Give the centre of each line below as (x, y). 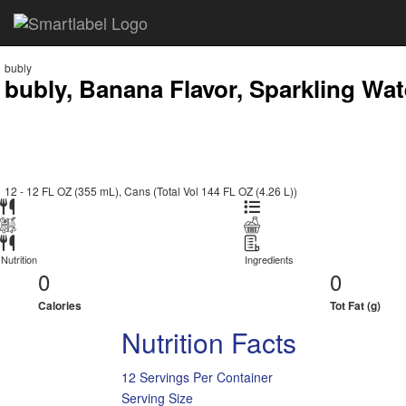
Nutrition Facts (209, 342)
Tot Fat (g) (356, 305)
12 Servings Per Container (198, 377)
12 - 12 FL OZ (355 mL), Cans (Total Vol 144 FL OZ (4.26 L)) (151, 191)
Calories (59, 305)
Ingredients (270, 259)
